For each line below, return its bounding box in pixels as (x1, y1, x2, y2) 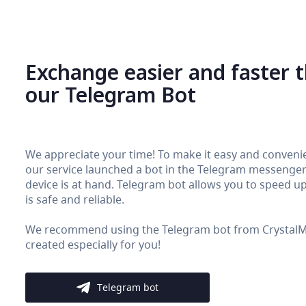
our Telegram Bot (25, 80, 196, 109)
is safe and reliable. (25, 191, 124, 207)
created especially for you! (25, 236, 161, 252)
